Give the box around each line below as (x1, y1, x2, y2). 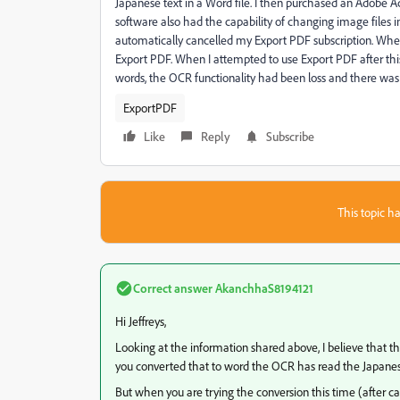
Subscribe (266, 129, 314, 144)
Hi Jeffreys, (115, 313, 166, 329)
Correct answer (133, 280, 212, 296)
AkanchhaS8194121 (212, 280, 313, 296)
